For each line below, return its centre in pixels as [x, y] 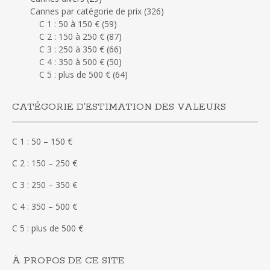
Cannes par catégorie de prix [86, 11]
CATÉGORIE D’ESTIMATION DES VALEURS [119, 107]
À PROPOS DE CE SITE [68, 260]
